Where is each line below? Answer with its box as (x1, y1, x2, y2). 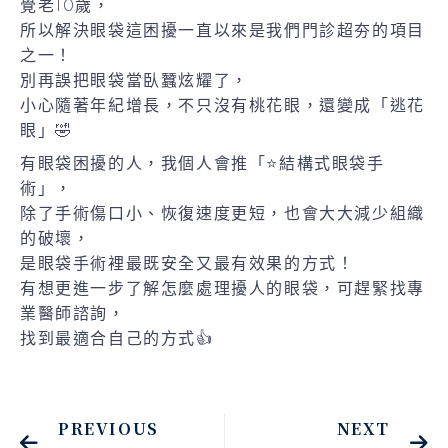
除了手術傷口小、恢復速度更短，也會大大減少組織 (20, 203, 425, 223)
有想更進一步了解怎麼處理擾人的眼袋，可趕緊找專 (20, 278, 425, 298)
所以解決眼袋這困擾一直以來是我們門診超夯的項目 (20, 20, 425, 40)
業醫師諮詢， (20, 303, 126, 323)
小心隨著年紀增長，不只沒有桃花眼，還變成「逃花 (20, 95, 425, 115)
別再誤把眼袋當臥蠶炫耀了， (20, 70, 249, 90)
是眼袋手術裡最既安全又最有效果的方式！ (20, 253, 355, 273)
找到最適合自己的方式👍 (20, 328, 214, 348)
